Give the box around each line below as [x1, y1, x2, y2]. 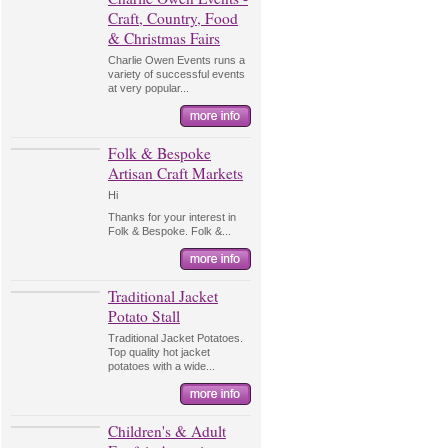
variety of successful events [108, 68, 245, 80]
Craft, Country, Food [108, 8, 238, 28]
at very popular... [108, 82, 189, 94]
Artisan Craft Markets [108, 163, 243, 183]
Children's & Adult [108, 421, 226, 441]
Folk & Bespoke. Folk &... [108, 225, 231, 237]
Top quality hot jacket [108, 346, 210, 358]
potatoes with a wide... [108, 360, 215, 372]
